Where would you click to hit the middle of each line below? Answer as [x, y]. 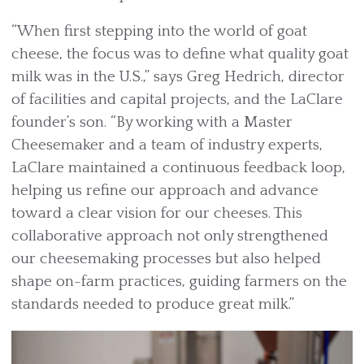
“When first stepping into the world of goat [159, 32]
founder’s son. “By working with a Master [152, 123]
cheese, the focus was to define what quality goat [180, 54]
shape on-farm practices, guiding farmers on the [179, 282]
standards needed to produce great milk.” [153, 305]
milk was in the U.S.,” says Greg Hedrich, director [178, 77]
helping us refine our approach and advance [165, 191]
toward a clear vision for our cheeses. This [157, 214]
